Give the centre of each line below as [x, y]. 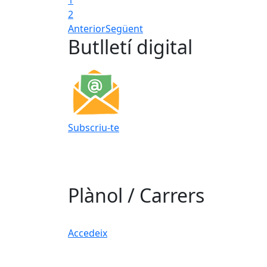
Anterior [87, 28]
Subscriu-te [94, 127]
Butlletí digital [130, 46]
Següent [124, 28]
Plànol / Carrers [136, 195]
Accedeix [88, 233]
